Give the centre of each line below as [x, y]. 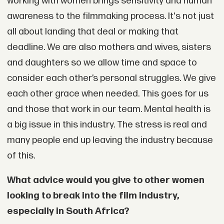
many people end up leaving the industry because [110, 140]
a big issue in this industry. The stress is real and [107, 124]
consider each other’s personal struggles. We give [111, 78]
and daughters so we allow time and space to [102, 62]
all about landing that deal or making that [92, 31]
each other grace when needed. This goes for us [107, 93]
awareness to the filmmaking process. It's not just [110, 16]
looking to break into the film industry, [93, 196]
